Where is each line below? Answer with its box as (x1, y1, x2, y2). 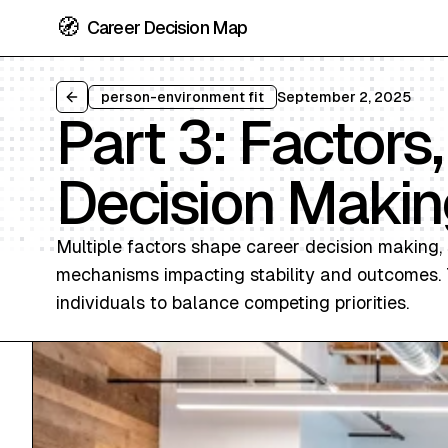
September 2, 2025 (277, 89, 411, 105)
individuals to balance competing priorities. (56, 292, 409, 313)
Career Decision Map (87, 17, 248, 38)
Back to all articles (70, 97, 198, 114)
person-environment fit (101, 89, 264, 105)
